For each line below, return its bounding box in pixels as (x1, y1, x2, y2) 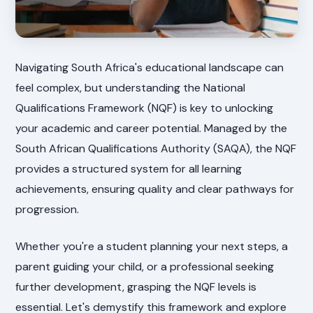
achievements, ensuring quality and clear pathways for (15, 181, 295, 196)
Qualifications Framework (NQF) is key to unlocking (15, 100, 274, 115)
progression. (15, 201, 80, 217)
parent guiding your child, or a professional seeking (15, 259, 275, 274)
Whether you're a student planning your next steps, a (15, 238, 289, 254)
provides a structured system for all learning (15, 161, 242, 176)
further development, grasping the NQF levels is (15, 279, 257, 294)
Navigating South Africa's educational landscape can (15, 59, 284, 75)
